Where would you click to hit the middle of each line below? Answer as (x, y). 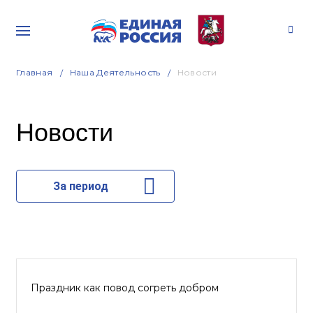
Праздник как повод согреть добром (125, 288)
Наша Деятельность (115, 72)
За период (80, 186)
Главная (35, 72)
